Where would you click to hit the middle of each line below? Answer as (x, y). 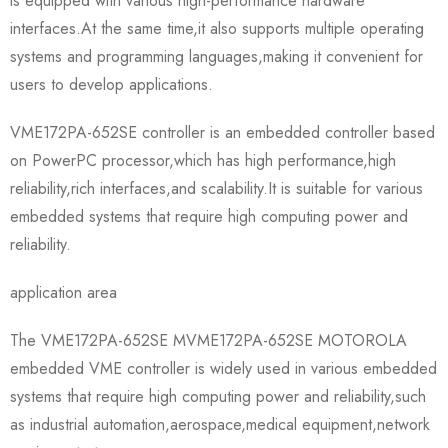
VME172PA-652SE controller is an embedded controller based (222, 132)
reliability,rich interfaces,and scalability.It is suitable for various (216, 188)
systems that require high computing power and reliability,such (218, 396)
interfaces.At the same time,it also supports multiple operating (217, 28)
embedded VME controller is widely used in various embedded (223, 368)
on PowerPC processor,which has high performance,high (203, 160)
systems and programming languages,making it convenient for (216, 56)
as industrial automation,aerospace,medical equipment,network (220, 424)
